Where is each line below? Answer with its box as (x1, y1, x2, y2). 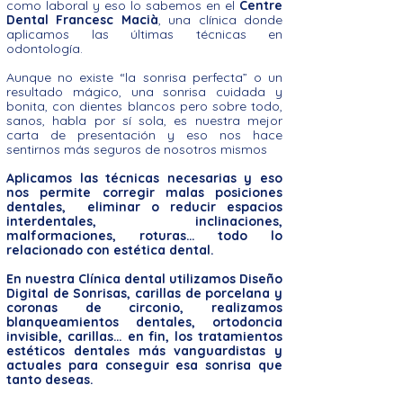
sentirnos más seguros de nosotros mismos (6, 140, 267, 157)
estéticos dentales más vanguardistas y (6, 342, 282, 359)
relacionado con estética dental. (6, 241, 214, 258)
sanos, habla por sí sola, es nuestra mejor (6, 112, 282, 129)
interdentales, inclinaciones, (6, 212, 282, 229)
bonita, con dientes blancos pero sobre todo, (6, 97, 282, 114)
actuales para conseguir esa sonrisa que (6, 356, 282, 373)
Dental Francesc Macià (6, 11, 158, 28)
